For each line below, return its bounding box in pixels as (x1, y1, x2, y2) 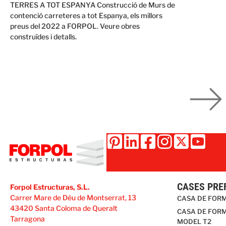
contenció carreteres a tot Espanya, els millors (10, 11, 162, 20)
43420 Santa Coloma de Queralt (10, 204, 118, 213)
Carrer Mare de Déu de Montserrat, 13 (10, 193, 136, 202)
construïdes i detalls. (10, 32, 77, 41)
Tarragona (10, 214, 45, 223)
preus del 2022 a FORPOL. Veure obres (10, 22, 140, 31)
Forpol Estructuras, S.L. (10, 183, 90, 192)
